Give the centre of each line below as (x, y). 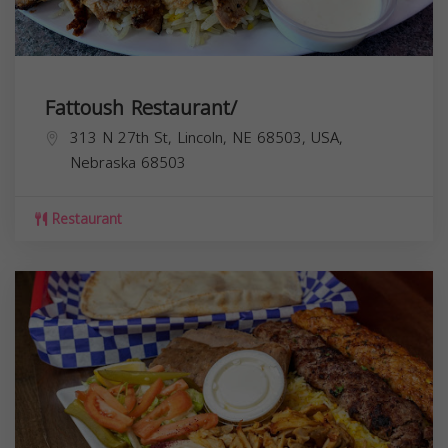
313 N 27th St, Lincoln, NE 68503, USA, (206, 138)
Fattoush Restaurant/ (141, 108)
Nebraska (103, 163)
